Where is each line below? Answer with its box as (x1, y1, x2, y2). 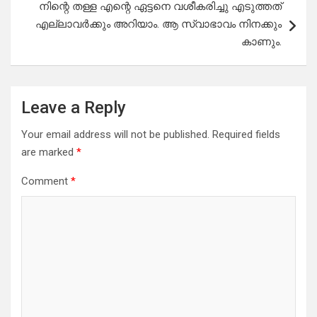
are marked (21, 146, 76, 159)
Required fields (212, 128, 280, 142)
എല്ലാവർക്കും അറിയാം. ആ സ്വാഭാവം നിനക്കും (35, 18, 282, 31)
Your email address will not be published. (21, 128, 209, 142)
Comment (21, 175, 71, 188)
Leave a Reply (21, 98, 126, 118)
